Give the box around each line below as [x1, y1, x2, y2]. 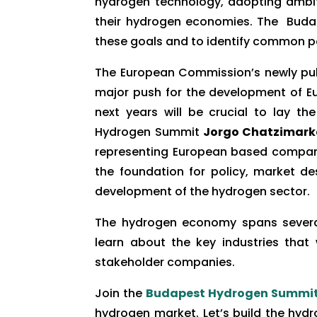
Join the [95, 284, 146, 301]
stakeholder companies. [95, 253, 236, 270]
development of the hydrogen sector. [95, 183, 311, 200]
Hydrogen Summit [95, 123, 203, 140]
